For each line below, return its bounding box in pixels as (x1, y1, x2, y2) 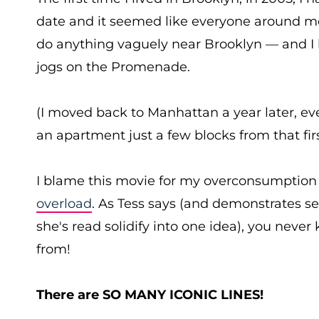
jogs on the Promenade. (36, 59, 190, 75)
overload (36, 196, 92, 211)
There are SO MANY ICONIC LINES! (36, 287, 263, 303)
